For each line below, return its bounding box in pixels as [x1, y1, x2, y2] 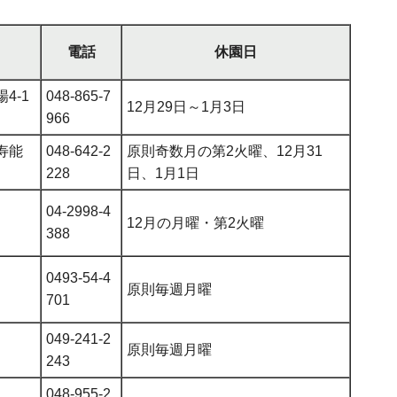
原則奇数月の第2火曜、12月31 [127, 143, 323, 159]
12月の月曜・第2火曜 [127, 214, 264, 230]
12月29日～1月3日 [127, 98, 245, 114]
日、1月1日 [127, 165, 199, 181]
